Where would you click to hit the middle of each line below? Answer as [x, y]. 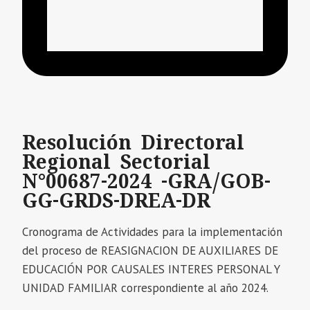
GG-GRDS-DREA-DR [116, 201]
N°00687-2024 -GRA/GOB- [146, 182]
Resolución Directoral [133, 143]
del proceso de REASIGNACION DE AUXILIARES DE [150, 251]
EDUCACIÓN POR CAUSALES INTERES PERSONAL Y [151, 270]
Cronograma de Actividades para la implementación [152, 232]
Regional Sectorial [116, 163]
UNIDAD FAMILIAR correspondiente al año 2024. [145, 288]
